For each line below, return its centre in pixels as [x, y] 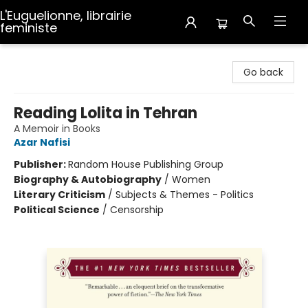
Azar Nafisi [42, 142]
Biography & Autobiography [88, 179]
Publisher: [41, 164]
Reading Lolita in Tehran [106, 113]
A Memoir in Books [57, 129]
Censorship [137, 210]
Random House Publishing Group [146, 164]
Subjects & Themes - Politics [185, 195]
